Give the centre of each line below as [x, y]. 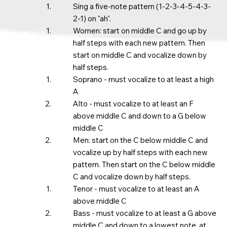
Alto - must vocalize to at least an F [133, 104]
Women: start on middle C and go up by [140, 31]
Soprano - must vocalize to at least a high [143, 79]
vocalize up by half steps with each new [140, 152]
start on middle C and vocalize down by [140, 55]
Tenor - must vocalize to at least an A [136, 189]
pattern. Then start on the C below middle [144, 164]
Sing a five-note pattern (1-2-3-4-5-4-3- [142, 6]
